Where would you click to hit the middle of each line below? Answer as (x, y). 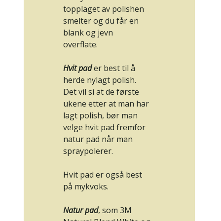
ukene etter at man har (106, 104)
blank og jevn (88, 33)
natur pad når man (98, 139)
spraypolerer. (88, 151)
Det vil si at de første (101, 92)
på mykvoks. (86, 187)
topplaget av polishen (104, 9)
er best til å (114, 68)
